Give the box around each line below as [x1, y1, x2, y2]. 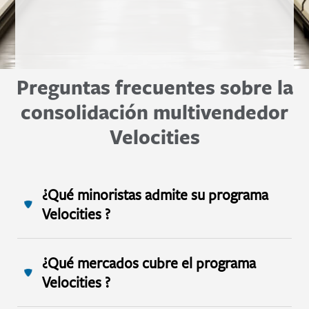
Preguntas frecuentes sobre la [16, 73, 293, 101]
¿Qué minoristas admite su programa [42, 184, 269, 204]
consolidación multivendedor [21, 98, 288, 126]
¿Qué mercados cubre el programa [42, 252, 257, 272]
